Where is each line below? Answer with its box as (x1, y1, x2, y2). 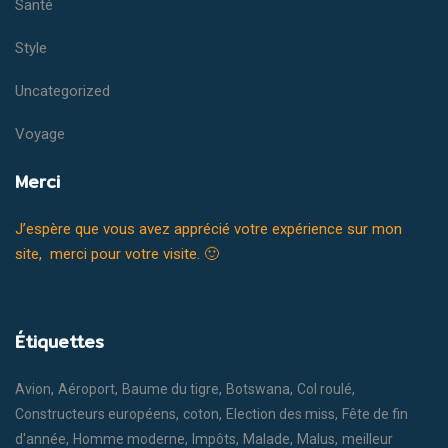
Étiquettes (15, 327, 104, 355)
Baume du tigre (122, 380, 219, 397)
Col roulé (297, 380, 352, 397)
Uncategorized (15, 81, 110, 100)
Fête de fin (342, 405, 408, 422)
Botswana (226, 380, 290, 397)
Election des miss (226, 405, 335, 422)
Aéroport (58, 380, 115, 397)
